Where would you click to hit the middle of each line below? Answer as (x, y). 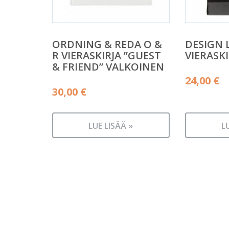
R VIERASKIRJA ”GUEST (107, 55)
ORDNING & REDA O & (107, 44)
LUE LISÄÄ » (111, 126)
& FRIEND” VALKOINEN (108, 66)
